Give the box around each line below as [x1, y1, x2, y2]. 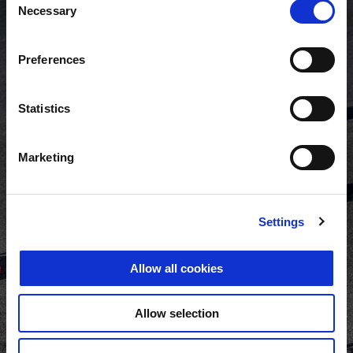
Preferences [18, 53, 86, 66]
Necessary [18, 4, 76, 17]
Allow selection [134, 306, 219, 320]
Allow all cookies [130, 262, 223, 275]
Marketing [18, 150, 74, 164]
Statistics [18, 102, 70, 115]
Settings [258, 214, 305, 229]
